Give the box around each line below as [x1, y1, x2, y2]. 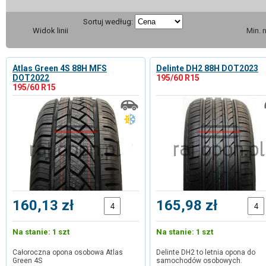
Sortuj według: [83, 17, 133, 26]
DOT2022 [12, 73, 49, 83]
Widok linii [33, 26, 68, 35]
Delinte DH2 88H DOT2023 [156, 64, 258, 73]
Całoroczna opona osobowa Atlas [12, 248, 123, 256]
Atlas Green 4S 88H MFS [12, 64, 107, 73]
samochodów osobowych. [156, 256, 242, 265]
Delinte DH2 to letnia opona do [156, 248, 255, 256]
